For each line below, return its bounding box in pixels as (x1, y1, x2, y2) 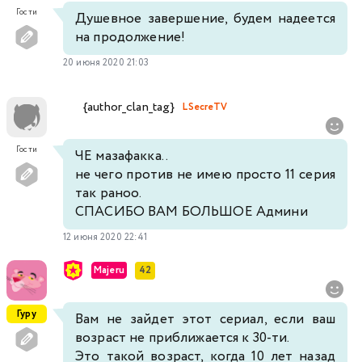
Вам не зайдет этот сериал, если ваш (75, 309, 335, 330)
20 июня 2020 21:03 (63, 56, 149, 70)
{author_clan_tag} (83, 97, 175, 116)
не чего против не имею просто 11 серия (75, 165, 335, 186)
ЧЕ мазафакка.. (75, 146, 171, 167)
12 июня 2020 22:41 (63, 230, 148, 245)
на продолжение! (75, 27, 189, 48)
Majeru (94, 263, 124, 277)
